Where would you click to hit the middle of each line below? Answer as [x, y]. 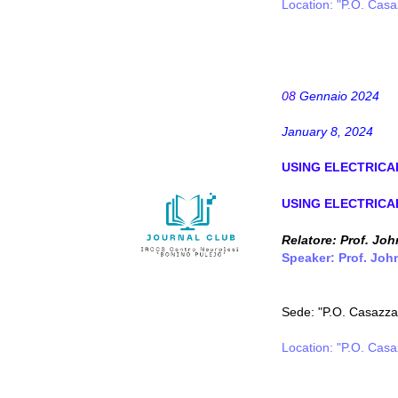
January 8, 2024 [327, 131]
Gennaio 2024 [338, 96]
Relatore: [311, 240]
